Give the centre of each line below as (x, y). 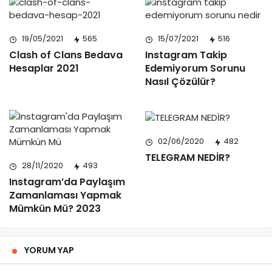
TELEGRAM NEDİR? (188, 157)
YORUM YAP (49, 250)
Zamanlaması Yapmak (65, 195)
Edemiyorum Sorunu (195, 69)
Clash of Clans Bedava (66, 55)
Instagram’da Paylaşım (67, 182)
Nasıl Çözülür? (180, 82)
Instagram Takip (186, 55)
